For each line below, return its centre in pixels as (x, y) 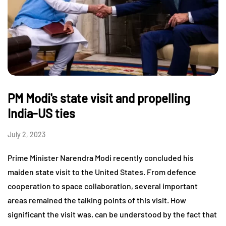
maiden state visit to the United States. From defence (102, 172)
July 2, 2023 (26, 135)
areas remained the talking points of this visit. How (97, 200)
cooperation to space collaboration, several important (103, 186)
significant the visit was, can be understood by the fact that (112, 214)
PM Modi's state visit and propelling (99, 98)
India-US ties (41, 114)
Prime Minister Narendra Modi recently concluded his (101, 158)
